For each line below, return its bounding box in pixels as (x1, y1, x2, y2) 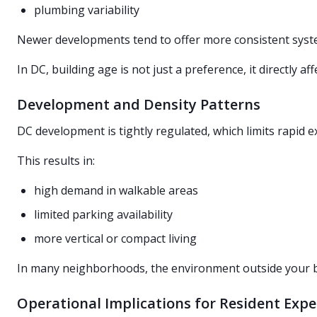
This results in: (17, 153, 95, 168)
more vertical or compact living (34, 231, 197, 246)
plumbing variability (34, 2, 139, 18)
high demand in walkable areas (34, 183, 198, 198)
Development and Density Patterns (17, 95, 260, 114)
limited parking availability (34, 207, 173, 222)
